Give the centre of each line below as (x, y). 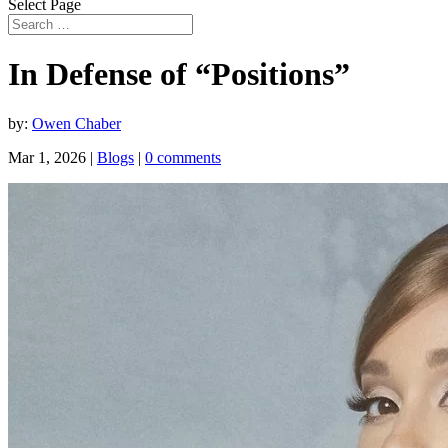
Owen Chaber (76, 123)
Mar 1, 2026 (47, 157)
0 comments (183, 157)
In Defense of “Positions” (179, 74)
